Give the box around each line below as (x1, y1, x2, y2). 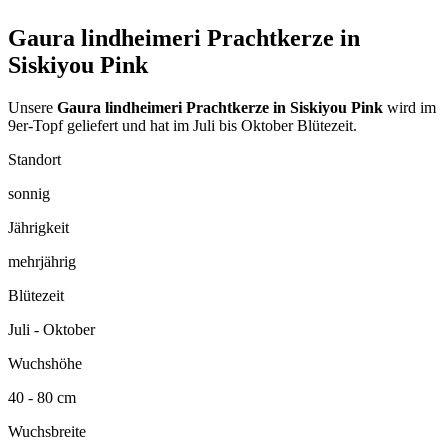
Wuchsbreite (8, 422, 86, 440)
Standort (8, 150, 61, 168)
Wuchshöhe (8, 354, 82, 372)
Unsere (8, 98, 57, 116)
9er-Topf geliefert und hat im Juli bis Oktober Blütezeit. (8, 116, 357, 134)
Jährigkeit (8, 218, 69, 236)
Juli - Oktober (8, 320, 95, 338)
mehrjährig (8, 252, 76, 270)
